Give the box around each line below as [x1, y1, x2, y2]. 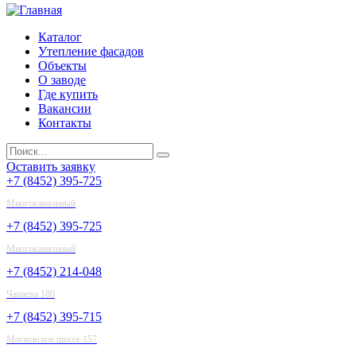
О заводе [38, 73, 86, 87]
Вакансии [38, 102, 91, 115]
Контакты [38, 116, 91, 130]
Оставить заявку [6, 160, 95, 173]
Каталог [38, 30, 82, 44]
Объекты [38, 59, 87, 72]
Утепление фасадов [38, 44, 144, 58]
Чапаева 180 [6, 288, 55, 300]
